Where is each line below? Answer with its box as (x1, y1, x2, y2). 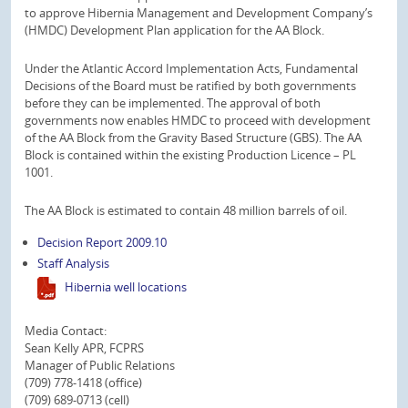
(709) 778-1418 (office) (25, 373, 142, 391)
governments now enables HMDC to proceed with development (25, 111, 371, 128)
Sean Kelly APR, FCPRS (25, 339, 144, 356)
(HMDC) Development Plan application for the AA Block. (25, 22, 324, 38)
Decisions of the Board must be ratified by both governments (25, 76, 356, 94)
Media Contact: (25, 321, 107, 339)
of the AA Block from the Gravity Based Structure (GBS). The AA (25, 128, 362, 146)
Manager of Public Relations (25, 356, 175, 373)
